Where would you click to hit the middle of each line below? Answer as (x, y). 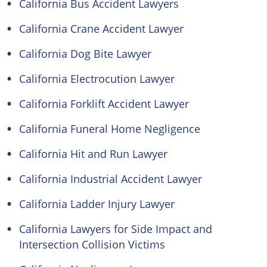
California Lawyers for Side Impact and (116, 229)
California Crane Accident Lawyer (101, 29)
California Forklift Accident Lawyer (104, 104)
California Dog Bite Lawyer (85, 54)
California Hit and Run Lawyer (93, 154)
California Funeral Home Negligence (110, 129)
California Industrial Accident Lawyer (111, 179)
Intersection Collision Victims (92, 244)
